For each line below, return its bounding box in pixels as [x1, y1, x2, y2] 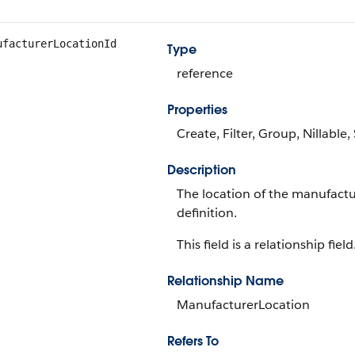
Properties [167, 101, 227, 118]
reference [177, 65, 233, 82]
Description [167, 162, 236, 178]
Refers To [167, 333, 219, 349]
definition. [177, 204, 237, 221]
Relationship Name [167, 273, 284, 289]
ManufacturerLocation [177, 296, 310, 313]
